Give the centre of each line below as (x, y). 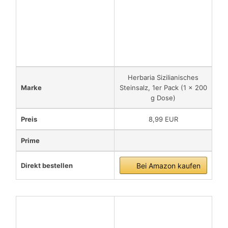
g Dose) (163, 98)
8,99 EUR (163, 119)
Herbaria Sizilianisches (163, 78)
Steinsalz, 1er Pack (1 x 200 (163, 88)
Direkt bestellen (47, 166)
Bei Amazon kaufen (168, 166)
